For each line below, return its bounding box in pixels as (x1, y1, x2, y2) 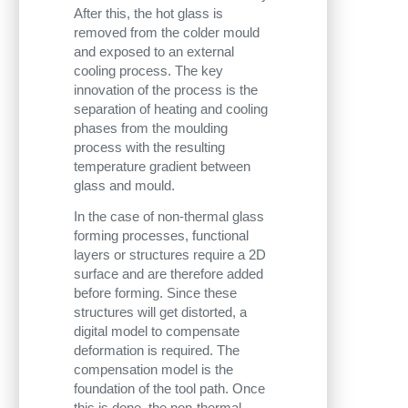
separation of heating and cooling (74, 100, 268, 117)
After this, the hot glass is (74, 5, 223, 21)
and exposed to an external (74, 43, 234, 59)
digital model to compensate (74, 323, 240, 340)
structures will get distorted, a (74, 304, 247, 321)
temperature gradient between (74, 158, 250, 174)
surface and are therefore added (74, 266, 263, 282)
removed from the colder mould (74, 24, 260, 40)
